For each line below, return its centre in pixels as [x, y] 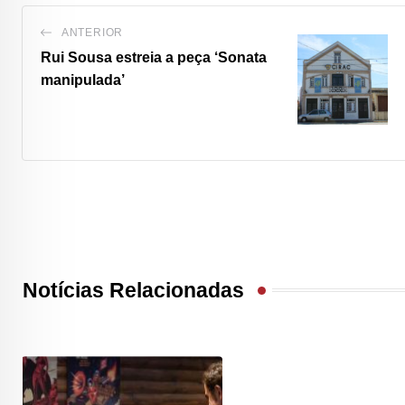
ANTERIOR [92, 33]
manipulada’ [83, 80]
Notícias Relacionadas [133, 290]
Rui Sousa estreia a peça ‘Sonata [154, 57]
